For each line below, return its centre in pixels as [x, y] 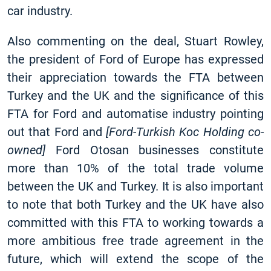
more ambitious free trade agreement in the [135, 241]
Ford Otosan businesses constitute [155, 150]
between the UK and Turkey [82, 186]
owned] [26, 150]
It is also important [211, 186]
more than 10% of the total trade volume [135, 168]
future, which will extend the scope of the [135, 259]
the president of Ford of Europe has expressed [135, 59]
